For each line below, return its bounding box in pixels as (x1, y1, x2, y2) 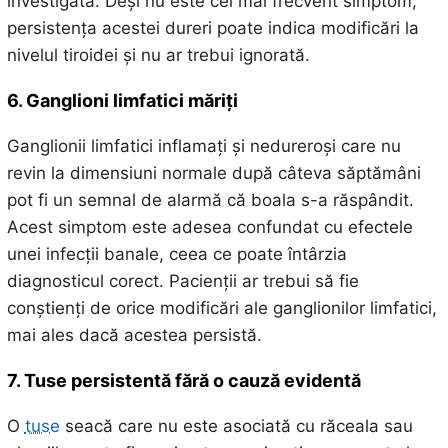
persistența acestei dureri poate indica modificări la (6, 17, 419, 38)
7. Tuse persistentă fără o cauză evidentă (6, 369, 361, 391)
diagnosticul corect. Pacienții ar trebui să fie (6, 270, 359, 291)
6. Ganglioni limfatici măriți (6, 89, 238, 111)
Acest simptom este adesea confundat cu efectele (6, 216, 413, 237)
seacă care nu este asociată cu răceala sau (59, 415, 413, 436)
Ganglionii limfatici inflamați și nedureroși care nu (6, 135, 401, 156)
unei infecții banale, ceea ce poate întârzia (6, 243, 347, 264)
